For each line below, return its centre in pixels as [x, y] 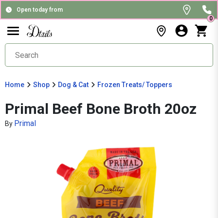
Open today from [40, 10]
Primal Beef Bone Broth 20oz [101, 109]
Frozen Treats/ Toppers [135, 85]
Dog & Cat [73, 85]
